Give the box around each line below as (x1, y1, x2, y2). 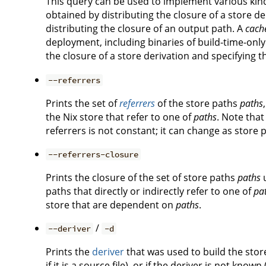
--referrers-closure (48, 149, 139, 160)
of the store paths (155, 97, 240, 110)
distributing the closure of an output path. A (46, 22, 245, 35)
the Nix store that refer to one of (46, 110, 194, 123)
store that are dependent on (46, 198, 176, 211)
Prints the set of (46, 97, 119, 110)
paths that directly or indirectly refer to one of (46, 185, 254, 198)
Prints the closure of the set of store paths (46, 171, 237, 184)
